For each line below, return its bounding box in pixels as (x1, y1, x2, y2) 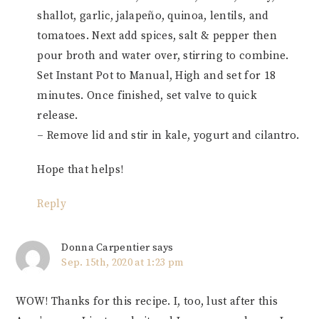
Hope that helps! (37, 162, 124, 177)
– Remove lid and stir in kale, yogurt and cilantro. (37, 128, 300, 142)
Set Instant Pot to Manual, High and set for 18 (37, 68, 276, 83)
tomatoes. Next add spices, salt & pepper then (37, 28, 277, 43)
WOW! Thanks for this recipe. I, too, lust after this (16, 294, 278, 308)
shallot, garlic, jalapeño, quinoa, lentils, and (37, 9, 269, 23)
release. (37, 108, 82, 122)
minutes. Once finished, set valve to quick (37, 88, 257, 103)
